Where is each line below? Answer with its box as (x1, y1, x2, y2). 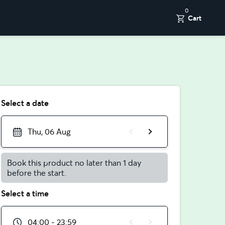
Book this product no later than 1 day (7, 158, 141, 168)
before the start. (7, 168, 66, 178)
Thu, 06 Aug (28, 127, 71, 137)
